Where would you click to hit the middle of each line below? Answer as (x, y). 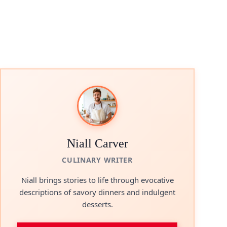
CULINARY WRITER (97, 160)
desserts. (97, 204)
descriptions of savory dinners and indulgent (97, 192)
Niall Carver (97, 143)
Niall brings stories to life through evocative (97, 180)
